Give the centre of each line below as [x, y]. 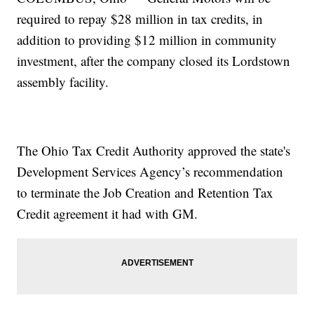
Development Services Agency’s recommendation [150, 172]
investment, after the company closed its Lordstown [154, 61]
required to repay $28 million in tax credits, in [140, 19]
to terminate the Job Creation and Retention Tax [145, 193]
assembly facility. [63, 82]
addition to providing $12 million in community [147, 40]
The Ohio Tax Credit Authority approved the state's [154, 151]
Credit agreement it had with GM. [108, 214]
